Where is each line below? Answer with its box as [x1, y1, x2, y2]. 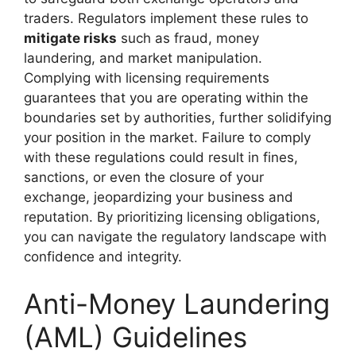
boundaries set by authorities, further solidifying [24, 109, 331, 126]
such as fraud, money [117, 29, 259, 46]
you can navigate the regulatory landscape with [24, 228, 327, 245]
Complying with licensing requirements [24, 69, 269, 86]
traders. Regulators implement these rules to [24, 10, 308, 26]
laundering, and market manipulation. [24, 49, 262, 66]
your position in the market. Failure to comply [24, 129, 311, 145]
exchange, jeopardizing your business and [24, 188, 293, 205]
